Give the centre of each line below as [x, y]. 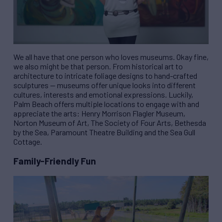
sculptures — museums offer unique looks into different [105, 85]
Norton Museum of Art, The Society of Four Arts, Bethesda [110, 122]
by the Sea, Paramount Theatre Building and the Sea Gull [104, 132]
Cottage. [28, 141]
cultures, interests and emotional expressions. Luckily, [103, 94]
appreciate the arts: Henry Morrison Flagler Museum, [99, 113]
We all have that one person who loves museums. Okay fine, [111, 56]
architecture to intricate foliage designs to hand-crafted [105, 75]
